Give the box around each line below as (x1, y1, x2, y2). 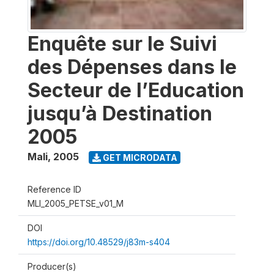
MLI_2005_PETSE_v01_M (28, 198, 124, 209)
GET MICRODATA (100, 152, 177, 163)
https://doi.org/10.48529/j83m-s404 (28, 237, 170, 247)
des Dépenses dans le (28, 55, 237, 79)
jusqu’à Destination (28, 102, 212, 125)
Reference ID (28, 184, 81, 194)
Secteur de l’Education (28, 78, 244, 102)
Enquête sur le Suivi (28, 32, 217, 56)
